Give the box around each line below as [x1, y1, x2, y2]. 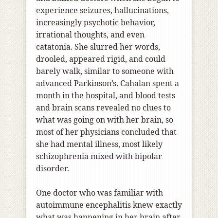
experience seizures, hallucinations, [36, 5, 169, 16]
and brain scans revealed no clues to [36, 102, 171, 113]
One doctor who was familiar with [36, 187, 163, 199]
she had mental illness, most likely [36, 139, 163, 150]
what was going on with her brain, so [36, 114, 173, 126]
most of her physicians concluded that [36, 127, 177, 138]
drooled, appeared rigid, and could [36, 54, 165, 65]
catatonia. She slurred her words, [36, 41, 160, 53]
